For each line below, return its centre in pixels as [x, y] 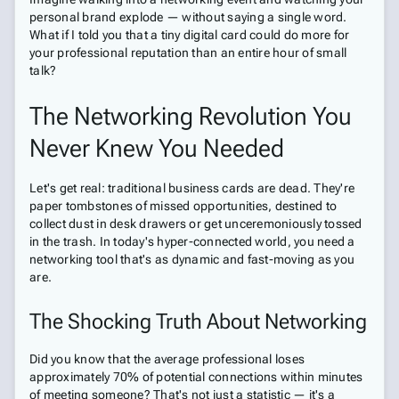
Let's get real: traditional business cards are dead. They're [192, 188]
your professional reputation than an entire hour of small [188, 53]
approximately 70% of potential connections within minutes [196, 377]
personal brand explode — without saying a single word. [188, 17]
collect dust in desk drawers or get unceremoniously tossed [196, 224]
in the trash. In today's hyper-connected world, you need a [192, 241]
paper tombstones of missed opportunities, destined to [183, 206]
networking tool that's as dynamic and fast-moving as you [192, 259]
